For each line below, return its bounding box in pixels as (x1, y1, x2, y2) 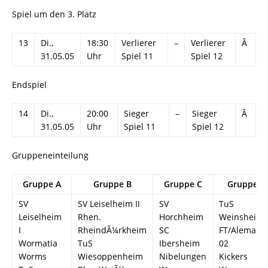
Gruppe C (163, 178, 202, 190)
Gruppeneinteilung (12, 150, 89, 162)
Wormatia (19, 237, 57, 249)
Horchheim (159, 211, 203, 223)
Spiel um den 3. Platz (12, 8, 96, 20)
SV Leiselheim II (78, 198, 140, 210)
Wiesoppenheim (78, 251, 143, 263)
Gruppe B (93, 178, 132, 190)
